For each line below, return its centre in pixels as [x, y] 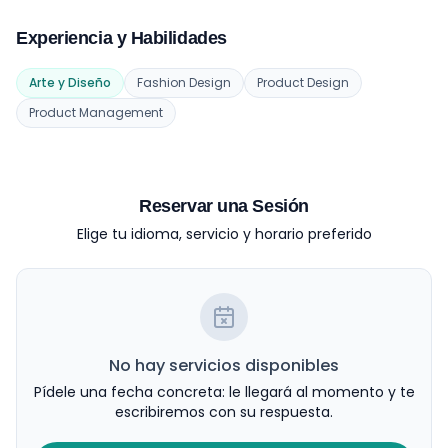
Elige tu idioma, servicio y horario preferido [224, 234]
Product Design [303, 82]
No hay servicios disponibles [224, 365]
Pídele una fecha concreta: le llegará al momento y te [224, 392]
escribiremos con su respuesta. [224, 412]
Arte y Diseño [70, 82]
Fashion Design [184, 82]
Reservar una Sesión [224, 206]
